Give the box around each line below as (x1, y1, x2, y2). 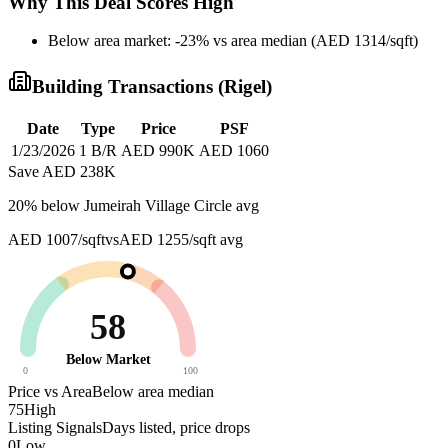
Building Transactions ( (32, 76, 224, 98)
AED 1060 (199, 141, 269, 159)
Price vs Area (8, 382, 92, 400)
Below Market (65, 351, 151, 367)
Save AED (8, 162, 80, 180)
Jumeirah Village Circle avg (84, 196, 259, 214)
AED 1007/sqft (8, 230, 105, 248)
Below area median (92, 382, 214, 400)
